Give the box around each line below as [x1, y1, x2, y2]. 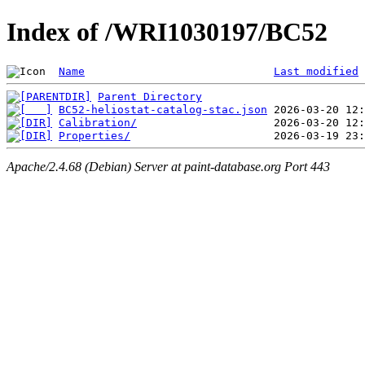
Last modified [274, 64, 358, 77]
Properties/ [59, 129, 130, 142]
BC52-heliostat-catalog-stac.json [59, 103, 267, 116]
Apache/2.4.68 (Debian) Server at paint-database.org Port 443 [7, 160, 330, 174]
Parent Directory [98, 90, 202, 103]
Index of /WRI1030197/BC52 [7, 17, 328, 47]
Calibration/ [59, 116, 137, 129]
